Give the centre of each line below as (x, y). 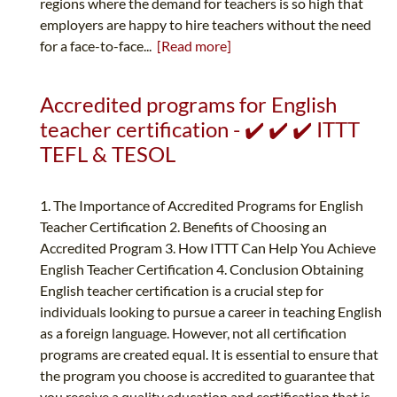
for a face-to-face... (98, 46)
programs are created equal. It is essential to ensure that (209, 354)
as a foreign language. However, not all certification (193, 333)
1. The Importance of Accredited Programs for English (202, 206)
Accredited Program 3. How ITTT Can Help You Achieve (208, 248)
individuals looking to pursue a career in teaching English (211, 312)
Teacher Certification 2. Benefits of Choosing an (183, 227)
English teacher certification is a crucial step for (182, 291)
